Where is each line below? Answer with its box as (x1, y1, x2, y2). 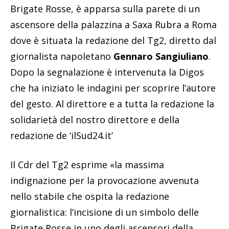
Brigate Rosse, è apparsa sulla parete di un (10, 3, 200, 15)
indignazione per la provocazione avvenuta (10, 174, 199, 187)
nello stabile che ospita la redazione (10, 190, 169, 203)
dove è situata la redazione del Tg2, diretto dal (10, 34, 216, 47)
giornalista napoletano (10, 50, 113, 63)
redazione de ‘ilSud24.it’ (10, 129, 113, 142)
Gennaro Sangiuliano (113, 50, 209, 63)
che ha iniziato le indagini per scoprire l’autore (10, 82, 216, 95)
